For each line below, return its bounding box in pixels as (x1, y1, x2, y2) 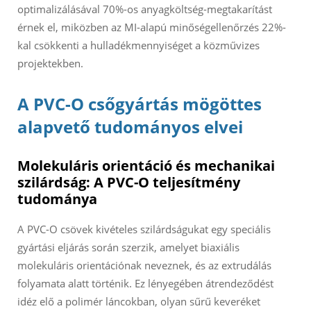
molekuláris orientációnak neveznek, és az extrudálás (17, 258, 271, 273)
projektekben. (17, 56, 83, 71)
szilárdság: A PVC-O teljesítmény (17, 173, 240, 192)
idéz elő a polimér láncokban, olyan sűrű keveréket (17, 294, 260, 309)
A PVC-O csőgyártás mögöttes (17, 92, 262, 116)
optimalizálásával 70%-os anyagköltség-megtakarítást (17, 2, 272, 17)
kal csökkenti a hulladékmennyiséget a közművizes (17, 38, 260, 53)
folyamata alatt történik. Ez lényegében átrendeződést (17, 276, 274, 291)
